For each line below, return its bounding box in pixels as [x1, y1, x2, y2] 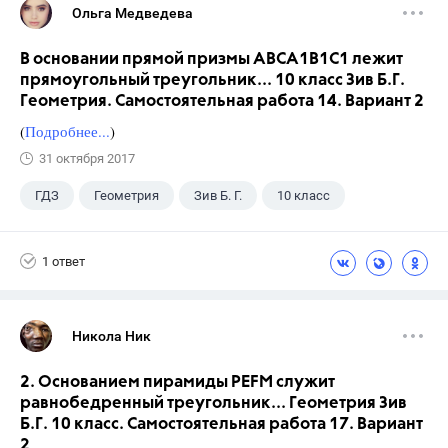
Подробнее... [25, 121, 110, 142]
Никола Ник [72, 328, 151, 345]
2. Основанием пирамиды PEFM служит [20, 374, 335, 392]
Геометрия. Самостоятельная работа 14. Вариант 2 [20, 93, 424, 111]
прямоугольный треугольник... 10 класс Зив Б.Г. [20, 72, 405, 90]
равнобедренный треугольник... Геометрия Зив [20, 395, 407, 413]
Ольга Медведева [72, 5, 193, 22]
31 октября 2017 [39, 151, 135, 167]
